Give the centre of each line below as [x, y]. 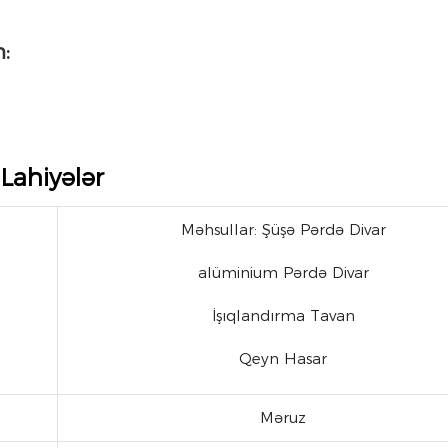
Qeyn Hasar [283, 358]
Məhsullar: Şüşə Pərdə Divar [283, 229]
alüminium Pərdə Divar [283, 272]
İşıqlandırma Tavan [283, 315]
